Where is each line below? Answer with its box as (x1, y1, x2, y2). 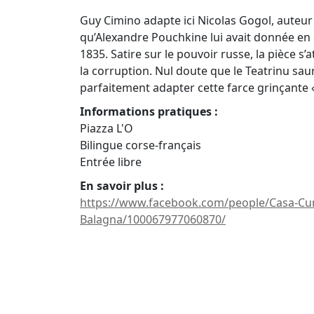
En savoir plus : (80, 178, 164, 193)
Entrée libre (80, 154, 142, 170)
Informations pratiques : (80, 104, 218, 119)
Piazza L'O (80, 121, 133, 136)
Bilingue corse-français (80, 137, 201, 153)
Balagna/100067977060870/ (80, 212, 226, 227)
